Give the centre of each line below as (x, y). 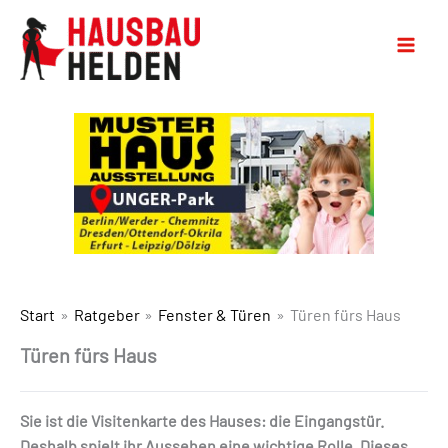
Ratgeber (106, 314)
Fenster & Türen (215, 314)
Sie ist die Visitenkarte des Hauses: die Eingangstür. (202, 420)
